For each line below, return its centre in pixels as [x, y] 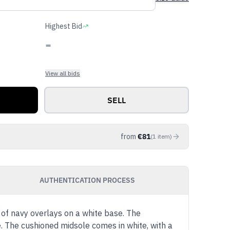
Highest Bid [64, 26]
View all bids [63, 73]
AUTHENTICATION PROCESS [87, 180]
